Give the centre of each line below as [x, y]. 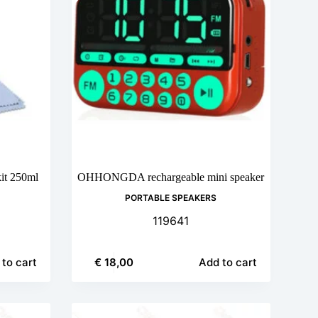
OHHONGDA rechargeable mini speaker [171, 177]
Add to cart [227, 263]
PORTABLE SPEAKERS [171, 198]
